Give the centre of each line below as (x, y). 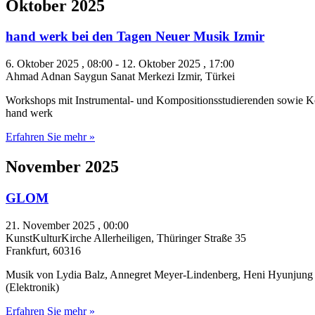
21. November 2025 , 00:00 (67, 225)
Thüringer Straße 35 (201, 238)
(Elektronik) (32, 287)
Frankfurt (26, 250)
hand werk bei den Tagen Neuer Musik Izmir (135, 37)
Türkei (220, 77)
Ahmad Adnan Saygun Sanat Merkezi (91, 77)
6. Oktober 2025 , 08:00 (59, 64)
